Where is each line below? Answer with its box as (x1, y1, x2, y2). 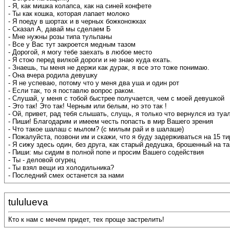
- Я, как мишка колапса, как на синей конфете (8, 2, 151, 10)
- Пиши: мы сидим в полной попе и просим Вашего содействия (8, 148, 204, 157)
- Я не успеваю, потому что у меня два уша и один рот (8, 79, 179, 87)
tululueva (8, 197, 48, 207)
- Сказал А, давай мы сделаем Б (8, 25, 111, 33)
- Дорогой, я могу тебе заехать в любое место (8, 48, 152, 56)
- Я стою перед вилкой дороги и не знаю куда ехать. (8, 56, 172, 64)
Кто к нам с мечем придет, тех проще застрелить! (8, 216, 164, 224)
